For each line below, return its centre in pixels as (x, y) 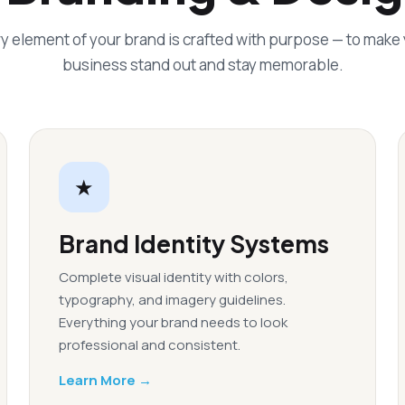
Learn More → (105, 380)
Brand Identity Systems (194, 244)
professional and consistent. (150, 345)
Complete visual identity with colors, (174, 277)
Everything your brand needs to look (173, 322)
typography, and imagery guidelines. (172, 300)
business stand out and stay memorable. (202, 65)
